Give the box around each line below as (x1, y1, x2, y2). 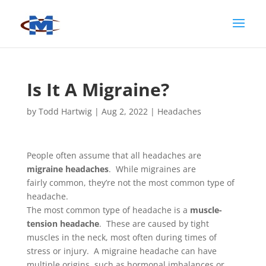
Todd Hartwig (38, 106, 92, 117)
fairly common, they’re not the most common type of (26, 177, 235, 188)
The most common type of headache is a (26, 204, 190, 216)
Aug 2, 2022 (101, 106, 148, 117)
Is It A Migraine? (26, 77, 169, 102)
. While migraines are (108, 163, 196, 175)
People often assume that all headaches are (26, 150, 201, 161)
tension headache (26, 218, 99, 229)
